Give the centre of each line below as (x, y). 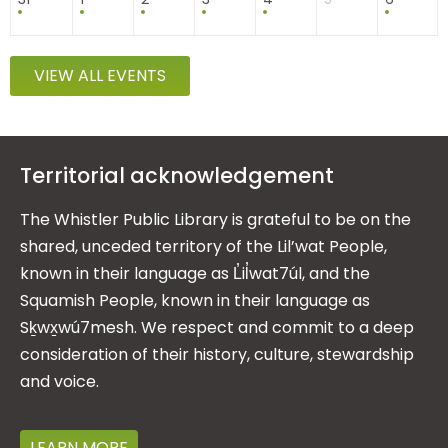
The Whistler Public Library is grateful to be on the (215, 220)
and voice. (59, 382)
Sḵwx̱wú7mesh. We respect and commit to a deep (217, 328)
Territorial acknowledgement (177, 176)
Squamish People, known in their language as (195, 301)
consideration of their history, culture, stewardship (217, 355)
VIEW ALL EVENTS (100, 76)
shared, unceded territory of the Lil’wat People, (203, 247)
